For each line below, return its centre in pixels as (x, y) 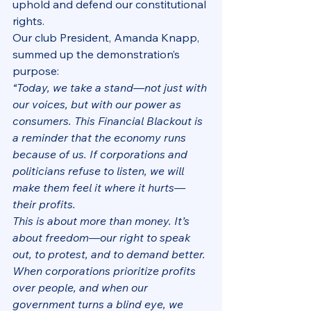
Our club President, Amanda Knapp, (107, 37)
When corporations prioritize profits (106, 270)
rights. (28, 20)
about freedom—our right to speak (103, 237)
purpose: (36, 70)
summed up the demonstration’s (98, 54)
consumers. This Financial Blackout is (109, 120)
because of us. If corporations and (101, 154)
